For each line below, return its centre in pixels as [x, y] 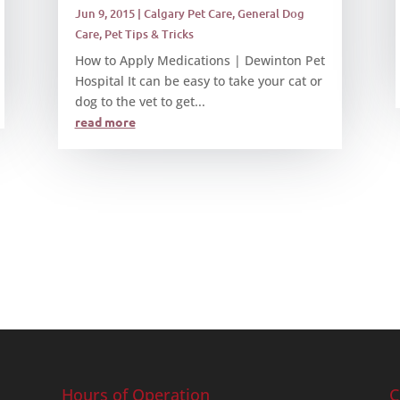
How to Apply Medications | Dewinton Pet [200, 61]
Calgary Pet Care [187, 14]
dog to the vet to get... [140, 102]
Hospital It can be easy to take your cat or [198, 81]
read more [105, 122]
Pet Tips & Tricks [149, 34]
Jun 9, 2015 [104, 14]
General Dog [271, 14]
